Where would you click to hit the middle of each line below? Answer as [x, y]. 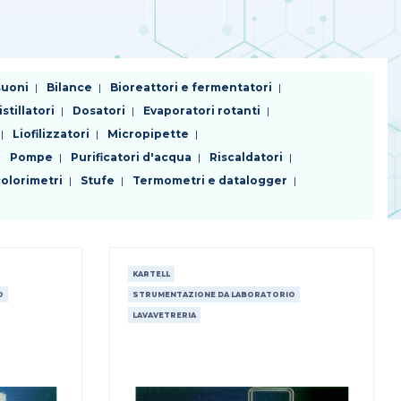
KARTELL [151, 274]
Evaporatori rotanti [202, 111]
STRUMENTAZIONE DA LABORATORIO [213, 294]
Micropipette [148, 134]
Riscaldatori [246, 157]
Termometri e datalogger [210, 180]
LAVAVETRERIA [164, 315]
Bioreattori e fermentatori [191, 87]
